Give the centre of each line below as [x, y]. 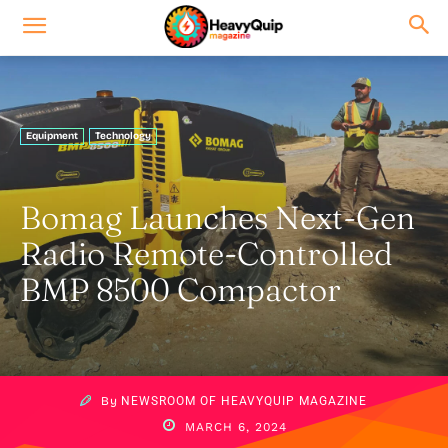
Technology [123, 136]
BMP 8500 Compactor [180, 289]
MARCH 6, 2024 [235, 426]
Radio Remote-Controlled [206, 253]
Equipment [52, 136]
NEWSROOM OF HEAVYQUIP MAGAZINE [244, 401]
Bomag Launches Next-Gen [217, 217]
